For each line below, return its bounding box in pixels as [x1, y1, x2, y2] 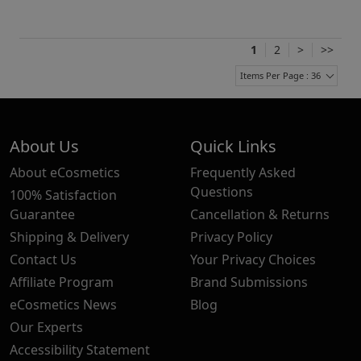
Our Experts [10, 317, 83, 336]
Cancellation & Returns [190, 205, 330, 223]
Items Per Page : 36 [240, 68, 321, 81]
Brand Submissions [190, 272, 308, 291]
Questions [190, 182, 253, 201]
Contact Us [10, 250, 77, 268]
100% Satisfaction [10, 185, 117, 204]
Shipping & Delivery [10, 227, 129, 246]
